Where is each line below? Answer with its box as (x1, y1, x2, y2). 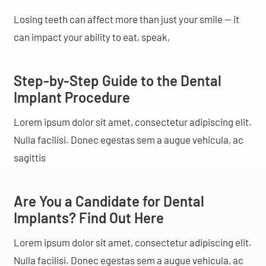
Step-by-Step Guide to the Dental (13, 72, 221, 90)
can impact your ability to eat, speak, (13, 31, 170, 43)
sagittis (13, 151, 46, 164)
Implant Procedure (13, 88, 130, 106)
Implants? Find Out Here (13, 209, 164, 227)
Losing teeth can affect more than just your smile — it (13, 13, 239, 26)
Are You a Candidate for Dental (13, 192, 204, 210)
